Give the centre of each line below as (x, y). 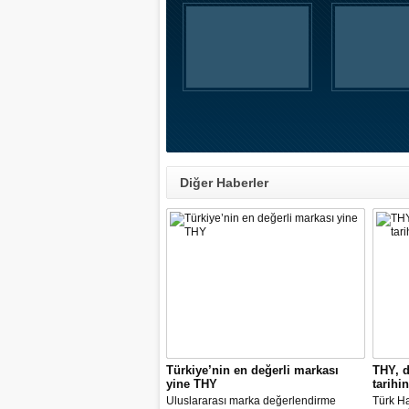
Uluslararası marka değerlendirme (251, 401)
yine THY (192, 384)
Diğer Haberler (224, 183)
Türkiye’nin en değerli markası (252, 370)
